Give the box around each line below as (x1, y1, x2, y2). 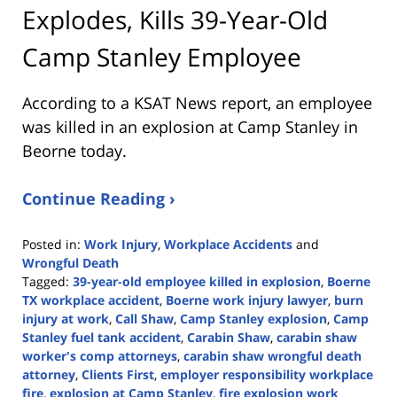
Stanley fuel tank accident (22, 329, 181, 346)
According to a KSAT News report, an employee (22, 92, 372, 114)
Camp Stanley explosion (180, 310, 327, 328)
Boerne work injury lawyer (166, 292, 328, 309)
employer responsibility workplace (160, 366, 373, 384)
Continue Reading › (22, 188, 175, 210)
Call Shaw (115, 310, 174, 328)
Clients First (82, 366, 154, 384)
